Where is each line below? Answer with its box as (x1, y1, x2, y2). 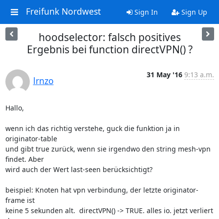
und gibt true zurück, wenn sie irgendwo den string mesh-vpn (5, 144, 211, 153)
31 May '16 (146, 70, 182, 79)
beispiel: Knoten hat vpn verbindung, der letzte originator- (5, 185, 198, 195)
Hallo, (5, 103, 24, 112)
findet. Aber (5, 154, 46, 164)
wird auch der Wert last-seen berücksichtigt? (5, 165, 153, 174)
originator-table (5, 134, 59, 143)
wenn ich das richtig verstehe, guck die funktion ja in (5, 124, 180, 133)
